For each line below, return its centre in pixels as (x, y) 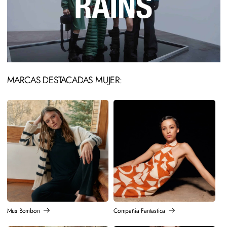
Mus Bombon (23, 211)
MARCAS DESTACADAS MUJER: (64, 80)
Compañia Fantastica (140, 211)
